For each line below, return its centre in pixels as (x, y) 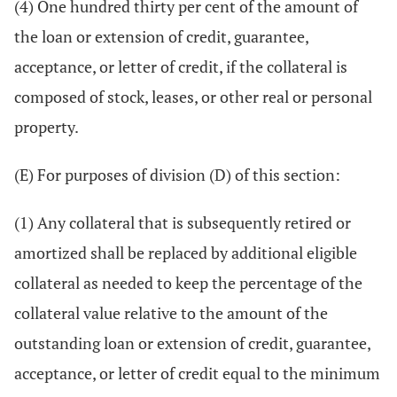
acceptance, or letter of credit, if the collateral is (181, 66)
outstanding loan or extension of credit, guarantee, (192, 343)
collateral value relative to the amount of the (171, 313)
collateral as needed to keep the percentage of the (188, 283)
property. (47, 127)
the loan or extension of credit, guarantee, (161, 36)
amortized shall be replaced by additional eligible (186, 253)
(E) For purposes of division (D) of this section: (177, 175)
